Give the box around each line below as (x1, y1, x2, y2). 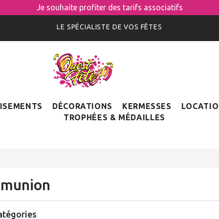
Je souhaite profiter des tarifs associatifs (36, 3, 183, 12)
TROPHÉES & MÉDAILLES (64, 113, 165, 122)
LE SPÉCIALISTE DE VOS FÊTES (57, 23, 162, 31)
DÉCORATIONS (52, 102, 112, 110)
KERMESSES (122, 102, 172, 110)
